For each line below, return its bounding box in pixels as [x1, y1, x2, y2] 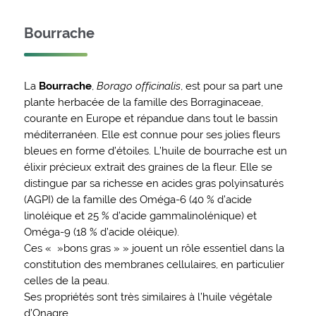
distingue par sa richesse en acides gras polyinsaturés [23, 176, 284, 189]
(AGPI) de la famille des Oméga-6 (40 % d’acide [23, 193, 252, 205]
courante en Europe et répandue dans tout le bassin [23, 111, 278, 124]
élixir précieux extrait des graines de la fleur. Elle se [23, 160, 272, 173]
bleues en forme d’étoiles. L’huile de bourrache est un [23, 144, 287, 157]
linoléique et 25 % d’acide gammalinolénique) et [23, 209, 257, 221]
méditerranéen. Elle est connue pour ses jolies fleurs [23, 128, 280, 140]
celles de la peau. [23, 274, 109, 286]
